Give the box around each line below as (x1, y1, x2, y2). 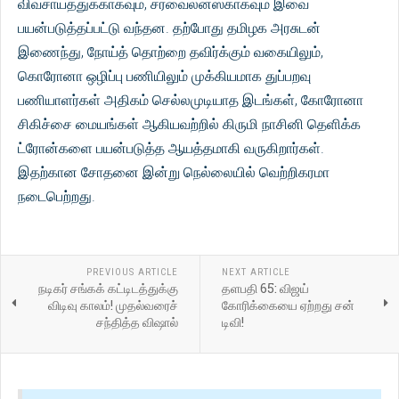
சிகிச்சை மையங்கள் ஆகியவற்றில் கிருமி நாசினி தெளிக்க (18, 116, 361, 133)
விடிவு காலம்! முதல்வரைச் (47, 297, 178, 313)
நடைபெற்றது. (18, 188, 95, 205)
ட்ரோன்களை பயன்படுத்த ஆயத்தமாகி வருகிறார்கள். (18, 140, 324, 157)
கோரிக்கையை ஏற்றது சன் (221, 297, 354, 313)
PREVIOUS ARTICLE (85, 266, 178, 278)
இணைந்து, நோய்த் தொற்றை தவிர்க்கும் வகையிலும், (18, 44, 323, 61)
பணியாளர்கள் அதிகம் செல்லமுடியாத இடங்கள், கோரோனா (18, 92, 363, 109)
